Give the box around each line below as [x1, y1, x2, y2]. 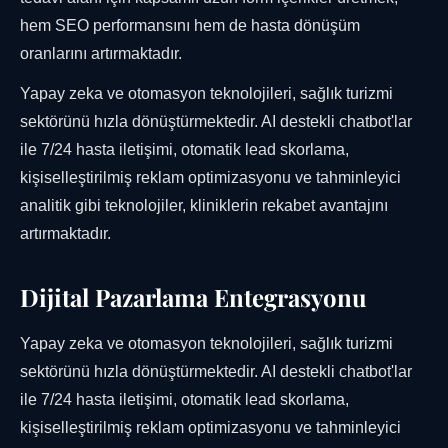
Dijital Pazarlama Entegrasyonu [20, 281, 367, 314]
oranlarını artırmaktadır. [20, 45, 182, 63]
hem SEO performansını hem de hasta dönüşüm [20, 17, 360, 35]
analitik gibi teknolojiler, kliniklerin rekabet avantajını [20, 197, 388, 215]
